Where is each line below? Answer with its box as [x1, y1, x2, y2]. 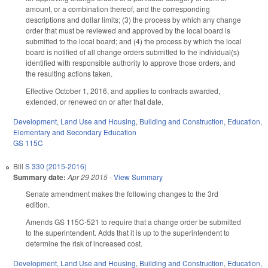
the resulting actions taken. [26, 68, 112, 79]
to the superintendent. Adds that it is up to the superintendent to [26, 227, 230, 237]
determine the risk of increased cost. [26, 237, 142, 248]
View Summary [114, 172, 163, 182]
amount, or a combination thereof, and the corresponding [26, 4, 210, 14]
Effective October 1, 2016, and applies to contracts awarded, [26, 86, 220, 96]
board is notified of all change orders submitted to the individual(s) [26, 47, 239, 57]
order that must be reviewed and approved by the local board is [26, 25, 230, 36]
